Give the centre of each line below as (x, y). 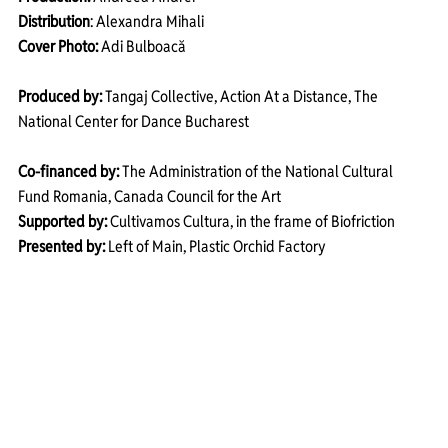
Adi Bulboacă (142, 47)
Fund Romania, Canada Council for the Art (151, 197)
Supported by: (62, 222)
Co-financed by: (68, 172)
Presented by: (61, 247)
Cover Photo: (58, 47)
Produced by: (60, 97)
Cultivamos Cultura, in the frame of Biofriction (252, 222)
